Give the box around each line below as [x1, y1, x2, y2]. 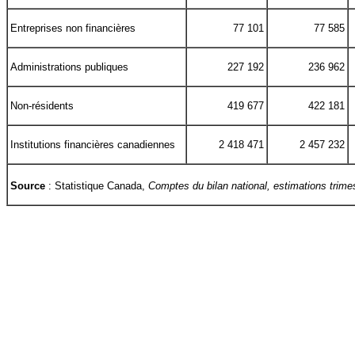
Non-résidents [10, 100, 74, 113]
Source [10, 180, 45, 193]
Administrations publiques [10, 61, 128, 74]
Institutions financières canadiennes [10, 139, 175, 151]
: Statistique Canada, [45, 180, 148, 193]
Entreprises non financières [10, 22, 136, 35]
